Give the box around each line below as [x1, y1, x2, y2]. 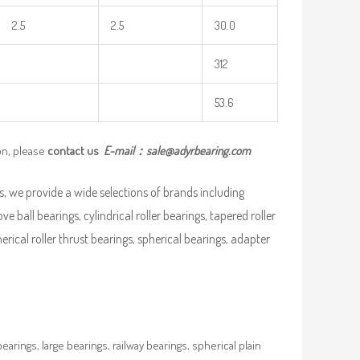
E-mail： [104, 143, 146, 159]
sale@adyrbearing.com [146, 143, 251, 159]
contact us [47, 143, 104, 159]
